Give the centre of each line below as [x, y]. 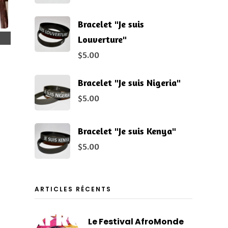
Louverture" [102, 39]
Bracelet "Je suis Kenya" [127, 131]
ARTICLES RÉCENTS [73, 189]
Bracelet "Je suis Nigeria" [129, 82]
